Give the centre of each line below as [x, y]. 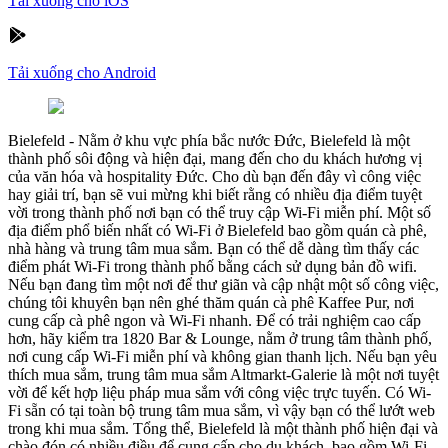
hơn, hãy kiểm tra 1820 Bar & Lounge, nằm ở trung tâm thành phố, [220, 338]
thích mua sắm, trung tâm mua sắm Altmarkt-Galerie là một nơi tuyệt [223, 374]
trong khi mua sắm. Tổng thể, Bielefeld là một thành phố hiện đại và [223, 428]
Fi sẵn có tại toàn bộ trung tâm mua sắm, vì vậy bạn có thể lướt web [221, 410]
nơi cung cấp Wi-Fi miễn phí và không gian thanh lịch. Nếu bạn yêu [222, 356]
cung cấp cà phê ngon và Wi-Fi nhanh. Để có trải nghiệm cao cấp [214, 320]
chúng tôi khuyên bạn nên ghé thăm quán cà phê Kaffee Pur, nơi [211, 302]
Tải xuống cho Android [82, 72]
